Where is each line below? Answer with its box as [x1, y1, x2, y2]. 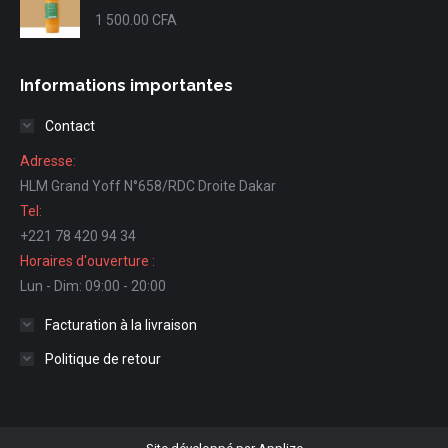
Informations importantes [20, 75, 233, 95]
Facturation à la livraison [45, 316, 197, 333]
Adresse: [20, 152, 76, 169]
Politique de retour [45, 350, 161, 367]
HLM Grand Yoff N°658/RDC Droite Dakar [20, 177, 276, 194]
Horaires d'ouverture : [20, 252, 155, 269]
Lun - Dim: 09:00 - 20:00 [20, 277, 166, 294]
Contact [45, 117, 95, 134]
